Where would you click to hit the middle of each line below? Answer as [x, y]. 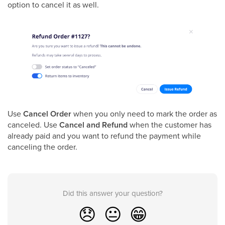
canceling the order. [42, 147]
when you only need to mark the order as [144, 114]
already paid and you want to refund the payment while [104, 136]
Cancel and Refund [93, 125]
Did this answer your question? [113, 193]
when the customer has [170, 125]
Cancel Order [47, 114]
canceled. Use [33, 125]
